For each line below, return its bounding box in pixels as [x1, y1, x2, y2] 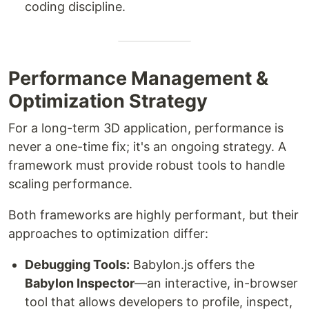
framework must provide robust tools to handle [8, 157, 285, 172]
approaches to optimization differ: [8, 226, 208, 241]
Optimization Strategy [8, 89, 208, 112]
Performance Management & [8, 66, 268, 90]
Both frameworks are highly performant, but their [8, 207, 299, 222]
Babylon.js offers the [130, 257, 255, 272]
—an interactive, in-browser [134, 275, 298, 290]
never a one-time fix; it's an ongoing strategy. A [8, 139, 286, 154]
